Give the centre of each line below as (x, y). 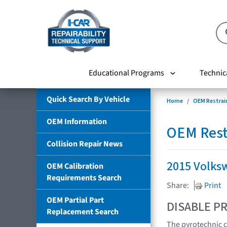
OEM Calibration (75, 166)
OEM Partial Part (75, 200)
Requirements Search (84, 178)
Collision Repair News (85, 144)
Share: (178, 185)
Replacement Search (83, 212)
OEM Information (77, 121)
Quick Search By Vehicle (88, 99)
